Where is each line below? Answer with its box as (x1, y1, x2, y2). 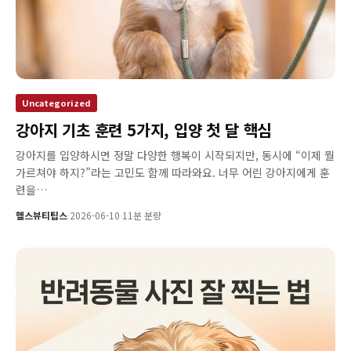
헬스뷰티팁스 (16, 208, 67, 222)
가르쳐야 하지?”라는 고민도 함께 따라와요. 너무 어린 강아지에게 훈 (16, 164, 330, 180)
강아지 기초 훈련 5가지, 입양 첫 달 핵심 (16, 118, 272, 141)
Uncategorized (22, 96, 91, 109)
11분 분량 (122, 208, 161, 222)
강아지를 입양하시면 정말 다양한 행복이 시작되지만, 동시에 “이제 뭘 (16, 147, 335, 163)
